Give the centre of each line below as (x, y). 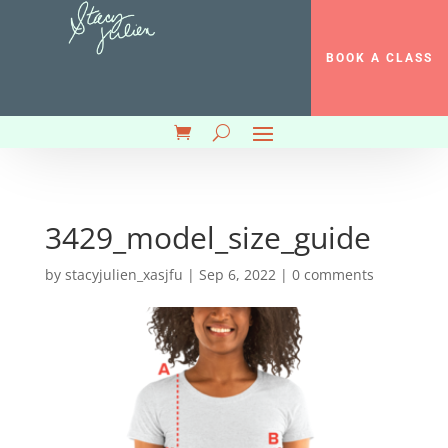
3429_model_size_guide (207, 237)
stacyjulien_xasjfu (123, 274)
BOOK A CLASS (379, 58)
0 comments (332, 274)
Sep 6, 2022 (237, 274)
